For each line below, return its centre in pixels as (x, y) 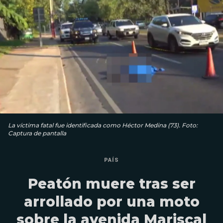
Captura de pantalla (37, 133)
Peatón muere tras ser (111, 183)
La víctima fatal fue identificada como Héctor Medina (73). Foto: (103, 125)
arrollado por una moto (111, 201)
